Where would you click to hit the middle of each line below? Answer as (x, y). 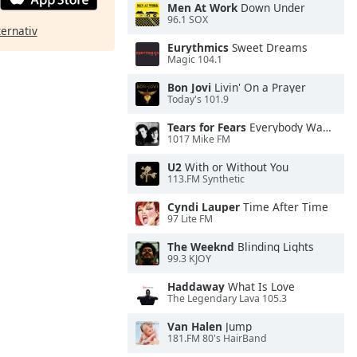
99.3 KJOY (189, 259)
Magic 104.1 (195, 60)
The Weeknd (201, 247)
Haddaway (196, 286)
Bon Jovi (189, 87)
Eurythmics (198, 47)
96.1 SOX (188, 20)
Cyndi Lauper (204, 207)
